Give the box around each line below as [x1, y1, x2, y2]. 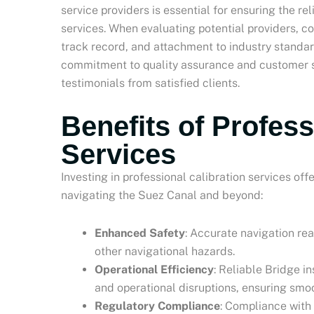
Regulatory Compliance [95, 299, 220, 313]
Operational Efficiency [95, 262, 214, 276]
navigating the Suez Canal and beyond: [61, 188, 263, 202]
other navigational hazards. [95, 244, 235, 258]
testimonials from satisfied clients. [61, 76, 240, 90]
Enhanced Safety [95, 226, 185, 240]
